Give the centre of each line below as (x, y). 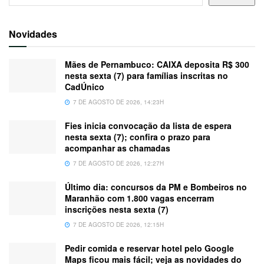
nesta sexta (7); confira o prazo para (138, 137)
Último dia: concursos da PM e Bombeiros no (156, 187)
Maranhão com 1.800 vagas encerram (139, 198)
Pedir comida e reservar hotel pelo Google (149, 248)
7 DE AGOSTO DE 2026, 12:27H (118, 164)
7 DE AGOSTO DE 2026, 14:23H (118, 102)
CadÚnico (85, 87)
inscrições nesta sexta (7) (117, 209)
